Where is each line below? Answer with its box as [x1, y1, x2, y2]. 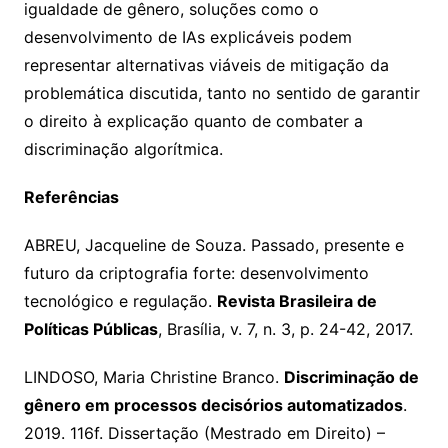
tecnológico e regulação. [23, 291, 217, 312]
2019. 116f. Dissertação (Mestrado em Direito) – [23, 423, 385, 444]
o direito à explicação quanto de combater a [23, 111, 363, 132]
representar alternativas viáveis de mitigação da [23, 55, 389, 76]
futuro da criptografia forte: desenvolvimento [23, 263, 369, 284]
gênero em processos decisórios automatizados [23, 395, 403, 416]
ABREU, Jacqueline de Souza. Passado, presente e [23, 235, 404, 256]
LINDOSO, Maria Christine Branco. [23, 367, 284, 388]
